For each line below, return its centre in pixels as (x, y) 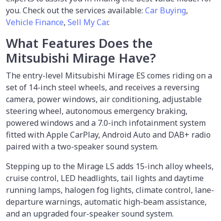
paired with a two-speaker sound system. (83, 146)
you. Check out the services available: (75, 10)
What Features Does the (79, 43)
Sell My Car (88, 22)
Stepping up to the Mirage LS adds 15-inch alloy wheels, (110, 166)
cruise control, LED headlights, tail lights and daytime (105, 178)
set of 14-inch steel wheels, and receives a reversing (103, 87)
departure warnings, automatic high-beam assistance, (106, 202)
